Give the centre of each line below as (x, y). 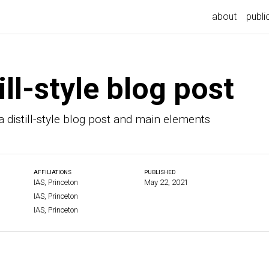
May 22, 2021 (166, 183)
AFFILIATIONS (53, 172)
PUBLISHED (160, 172)
